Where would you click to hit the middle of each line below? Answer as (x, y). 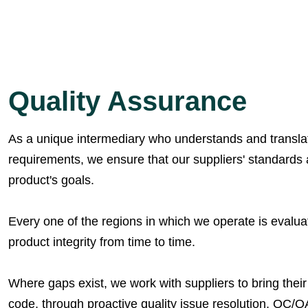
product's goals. (51, 180)
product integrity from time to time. (102, 242)
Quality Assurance (128, 101)
